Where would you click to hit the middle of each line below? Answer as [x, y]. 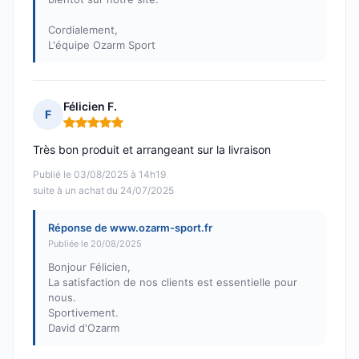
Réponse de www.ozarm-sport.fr [130, 228]
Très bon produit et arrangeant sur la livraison [152, 150]
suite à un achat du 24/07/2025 [103, 191]
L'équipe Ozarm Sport [102, 45]
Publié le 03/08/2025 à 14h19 [99, 175]
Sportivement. [83, 313]
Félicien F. [90, 107]
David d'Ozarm [84, 328]
